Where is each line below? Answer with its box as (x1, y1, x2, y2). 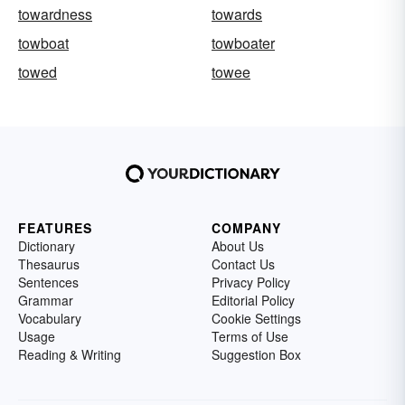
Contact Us (212, 254, 275, 273)
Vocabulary (18, 308, 81, 327)
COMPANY (212, 218, 281, 237)
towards (212, 3, 262, 24)
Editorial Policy (212, 290, 295, 309)
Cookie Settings (212, 308, 301, 327)
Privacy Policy (212, 272, 290, 291)
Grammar (18, 290, 73, 309)
